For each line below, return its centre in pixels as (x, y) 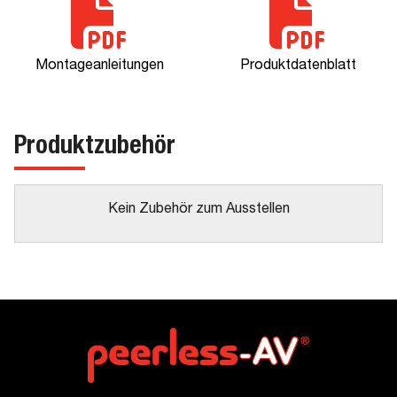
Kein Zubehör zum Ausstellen (198, 210)
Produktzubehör (95, 148)
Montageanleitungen (99, 66)
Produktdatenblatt (298, 66)
